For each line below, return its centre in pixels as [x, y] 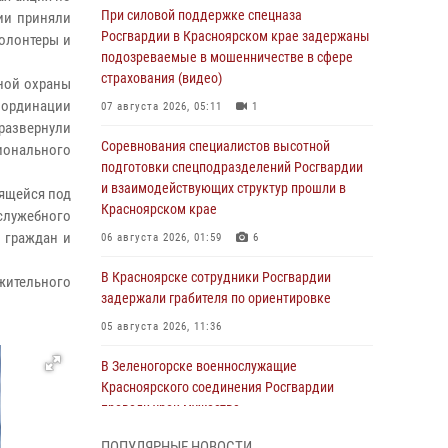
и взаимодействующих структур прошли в [223, 188]
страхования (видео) [161, 78]
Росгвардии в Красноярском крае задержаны [235, 36]
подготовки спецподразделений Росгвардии [232, 167]
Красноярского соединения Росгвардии [217, 387]
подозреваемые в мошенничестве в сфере [227, 57]
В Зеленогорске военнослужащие [199, 366]
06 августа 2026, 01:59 [161, 237]
